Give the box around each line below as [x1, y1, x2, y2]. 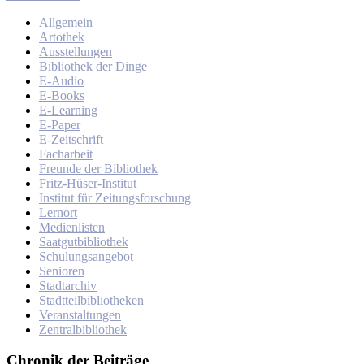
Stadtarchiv [39, 278, 97, 292]
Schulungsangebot [39, 249, 133, 263]
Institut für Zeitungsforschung [39, 190, 191, 205]
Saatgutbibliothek [39, 234, 128, 249]
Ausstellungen [39, 44, 112, 58]
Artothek [39, 29, 84, 44]
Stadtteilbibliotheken [39, 292, 144, 307]
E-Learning [39, 102, 97, 117]
